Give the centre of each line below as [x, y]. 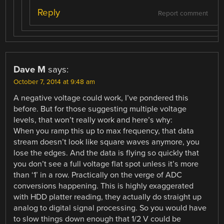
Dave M [30, 69]
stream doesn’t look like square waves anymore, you [107, 142]
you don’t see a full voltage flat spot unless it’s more [106, 164]
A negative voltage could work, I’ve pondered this [101, 98]
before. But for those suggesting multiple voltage [100, 109]
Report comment [183, 13]
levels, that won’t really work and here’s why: [93, 120]
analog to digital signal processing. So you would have [110, 208]
